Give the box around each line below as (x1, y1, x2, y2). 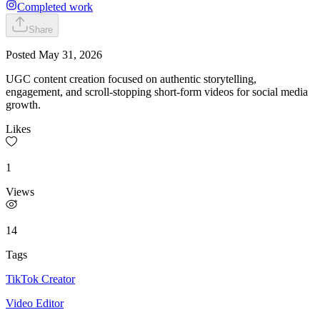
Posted (6, 49, 39, 61)
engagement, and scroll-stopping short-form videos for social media (6, 86, 308, 99)
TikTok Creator (6, 273, 75, 286)
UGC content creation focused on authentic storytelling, (6, 73, 256, 86)
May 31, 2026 (39, 49, 102, 61)
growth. (6, 99, 41, 111)
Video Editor (6, 297, 64, 310)
